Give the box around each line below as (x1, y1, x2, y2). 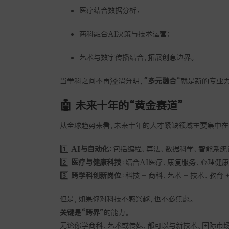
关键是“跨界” (60, 208, 104, 216)
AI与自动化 (71, 144, 109, 153)
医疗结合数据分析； (79, 6, 141, 14)
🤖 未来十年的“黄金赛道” (60, 99, 183, 111)
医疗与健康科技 (71, 157, 121, 166)
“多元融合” (144, 76, 180, 85)
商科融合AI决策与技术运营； (79, 29, 171, 38)
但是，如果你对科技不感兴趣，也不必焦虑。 (60, 194, 194, 203)
